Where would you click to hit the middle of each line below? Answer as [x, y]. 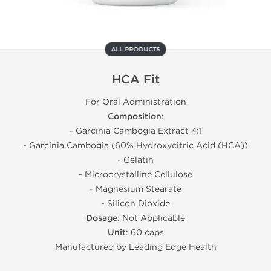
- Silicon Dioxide [135, 204]
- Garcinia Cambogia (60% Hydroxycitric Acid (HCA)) [135, 145]
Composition [134, 116]
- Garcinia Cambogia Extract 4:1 [135, 131]
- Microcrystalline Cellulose [135, 175]
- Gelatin [135, 160]
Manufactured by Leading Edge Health [135, 247]
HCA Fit [135, 80]
